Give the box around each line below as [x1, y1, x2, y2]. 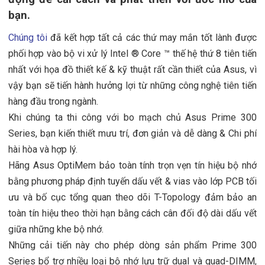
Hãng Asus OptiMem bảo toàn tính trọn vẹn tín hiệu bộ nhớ [8, 159, 257, 171]
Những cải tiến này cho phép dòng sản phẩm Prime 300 [8, 239, 257, 251]
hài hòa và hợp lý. [8, 143, 77, 155]
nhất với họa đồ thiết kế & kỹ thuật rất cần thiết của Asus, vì [8, 63, 257, 75]
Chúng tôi [8, 31, 48, 43]
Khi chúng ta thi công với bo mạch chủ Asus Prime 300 [8, 111, 257, 123]
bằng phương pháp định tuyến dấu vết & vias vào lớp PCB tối [8, 175, 257, 187]
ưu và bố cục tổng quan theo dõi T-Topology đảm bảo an [8, 191, 257, 203]
